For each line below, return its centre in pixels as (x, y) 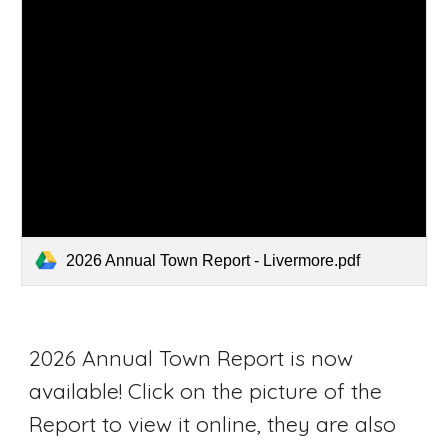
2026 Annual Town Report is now (191, 357)
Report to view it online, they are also (213, 423)
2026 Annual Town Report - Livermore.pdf (213, 260)
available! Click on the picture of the (206, 390)
